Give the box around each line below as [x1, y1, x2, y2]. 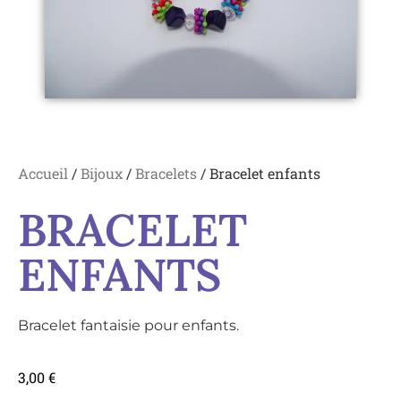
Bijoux [81, 163, 123, 183]
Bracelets [135, 163, 197, 183]
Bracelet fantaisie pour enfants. [18, 316, 239, 334]
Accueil [18, 163, 68, 183]
